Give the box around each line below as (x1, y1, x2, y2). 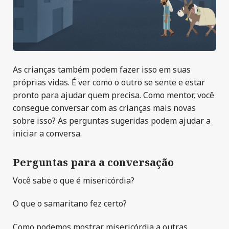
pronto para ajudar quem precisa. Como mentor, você (13, 89, 214, 101)
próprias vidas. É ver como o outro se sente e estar (13, 76, 205, 88)
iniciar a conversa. (13, 127, 82, 139)
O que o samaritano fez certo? (13, 198, 127, 210)
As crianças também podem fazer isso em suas (13, 63, 191, 75)
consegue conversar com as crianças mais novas (13, 102, 196, 113)
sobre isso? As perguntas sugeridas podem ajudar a (13, 114, 211, 126)
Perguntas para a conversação (13, 155, 174, 169)
